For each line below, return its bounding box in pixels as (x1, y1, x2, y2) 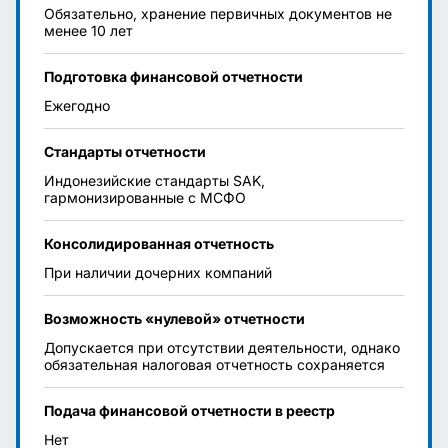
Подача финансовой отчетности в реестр (44, 402, 335, 419)
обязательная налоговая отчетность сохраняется (44, 356, 385, 373)
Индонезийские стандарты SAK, (44, 172, 265, 189)
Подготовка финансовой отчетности (44, 68, 303, 85)
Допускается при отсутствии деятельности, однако (44, 339, 400, 356)
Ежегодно (44, 97, 110, 114)
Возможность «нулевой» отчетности (44, 310, 305, 327)
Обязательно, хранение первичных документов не (44, 5, 392, 22)
